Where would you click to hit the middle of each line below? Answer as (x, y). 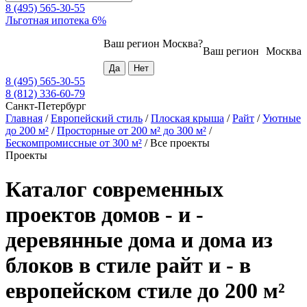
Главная (24, 119)
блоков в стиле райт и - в (128, 265)
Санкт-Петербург (46, 106)
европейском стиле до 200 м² (145, 290)
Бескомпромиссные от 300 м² (74, 143)
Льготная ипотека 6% (56, 21)
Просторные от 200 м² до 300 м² (132, 131)
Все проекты (180, 143)
